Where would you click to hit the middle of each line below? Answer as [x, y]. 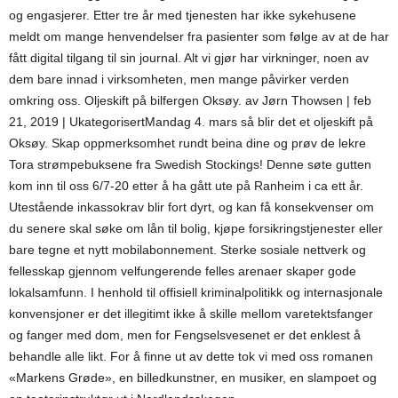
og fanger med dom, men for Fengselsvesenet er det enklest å [185, 335]
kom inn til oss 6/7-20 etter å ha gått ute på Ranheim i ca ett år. [186, 186]
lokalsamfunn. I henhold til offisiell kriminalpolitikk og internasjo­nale [196, 292]
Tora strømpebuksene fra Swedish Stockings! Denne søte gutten [190, 164]
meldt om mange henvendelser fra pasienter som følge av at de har [199, 36]
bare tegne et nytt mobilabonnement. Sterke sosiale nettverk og [187, 250]
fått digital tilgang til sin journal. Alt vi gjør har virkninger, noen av [189, 58]
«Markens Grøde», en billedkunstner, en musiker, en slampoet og [193, 378]
